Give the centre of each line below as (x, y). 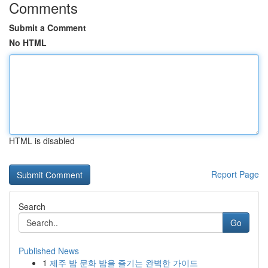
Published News (49, 251)
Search (32, 206)
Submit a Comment (48, 28)
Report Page (235, 174)
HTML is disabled (42, 141)
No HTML (28, 42)
